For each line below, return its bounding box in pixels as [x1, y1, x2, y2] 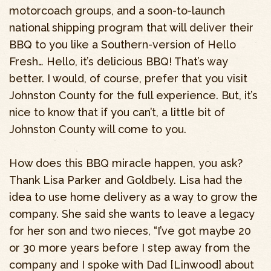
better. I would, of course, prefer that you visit [9, 72, 247, 85]
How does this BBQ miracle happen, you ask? [9, 157, 243, 170]
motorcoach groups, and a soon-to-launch [9, 4, 225, 18]
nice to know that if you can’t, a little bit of [9, 106, 225, 119]
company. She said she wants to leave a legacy [9, 207, 255, 221]
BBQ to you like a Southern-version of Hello [9, 38, 236, 51]
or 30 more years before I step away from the [9, 241, 250, 255]
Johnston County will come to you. [9, 123, 186, 136]
